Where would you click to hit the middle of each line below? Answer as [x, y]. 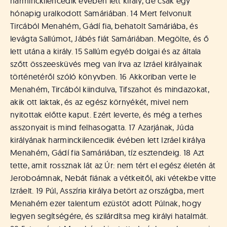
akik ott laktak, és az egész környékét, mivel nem [100, 102]
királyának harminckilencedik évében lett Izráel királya [108, 140]
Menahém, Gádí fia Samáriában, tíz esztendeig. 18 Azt [107, 153]
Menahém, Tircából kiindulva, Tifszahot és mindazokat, [110, 89]
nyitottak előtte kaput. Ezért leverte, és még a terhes [106, 115]
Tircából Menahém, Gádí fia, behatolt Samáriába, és [104, 26]
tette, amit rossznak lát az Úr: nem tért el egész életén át [113, 165]
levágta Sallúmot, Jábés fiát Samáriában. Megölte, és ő [110, 39]
